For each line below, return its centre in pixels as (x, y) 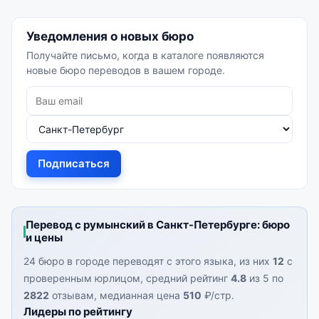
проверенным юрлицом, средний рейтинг (127, 278)
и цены (44, 238)
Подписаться (74, 164)
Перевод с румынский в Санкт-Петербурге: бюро (158, 225)
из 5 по (265, 278)
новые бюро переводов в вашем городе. (126, 70)
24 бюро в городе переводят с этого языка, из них (148, 261)
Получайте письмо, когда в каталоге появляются (145, 56)
